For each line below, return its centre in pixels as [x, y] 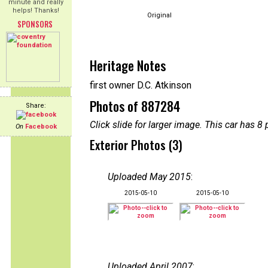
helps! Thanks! [36, 10]
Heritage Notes [128, 65]
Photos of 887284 [135, 106]
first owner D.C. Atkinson [141, 85]
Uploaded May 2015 [149, 177]
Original [159, 15]
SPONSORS [35, 24]
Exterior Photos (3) [136, 145]
